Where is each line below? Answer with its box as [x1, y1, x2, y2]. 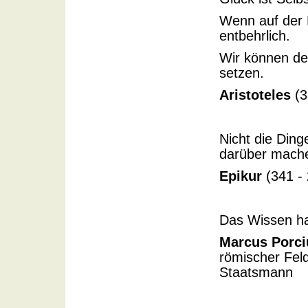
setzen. [219, 65, 264, 80]
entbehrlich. [219, 28, 290, 43]
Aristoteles [219, 87, 291, 102]
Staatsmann [219, 265, 293, 280]
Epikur [219, 168, 262, 184]
